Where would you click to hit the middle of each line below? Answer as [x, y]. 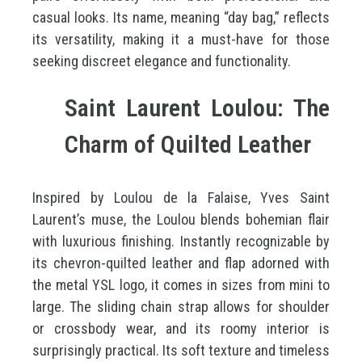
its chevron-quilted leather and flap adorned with [181, 263]
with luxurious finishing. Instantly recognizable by [181, 241]
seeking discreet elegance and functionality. [162, 61]
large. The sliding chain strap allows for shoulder [181, 307]
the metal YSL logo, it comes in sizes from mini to [181, 285]
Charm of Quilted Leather [188, 144]
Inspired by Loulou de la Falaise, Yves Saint [181, 198]
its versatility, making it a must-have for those [181, 39]
